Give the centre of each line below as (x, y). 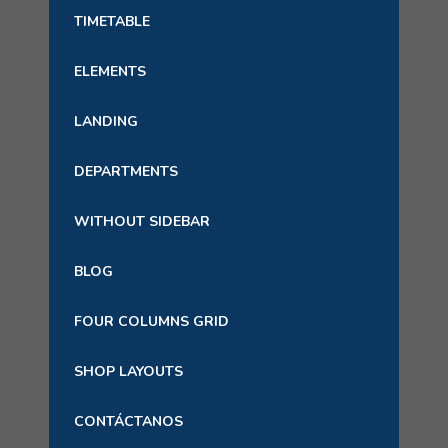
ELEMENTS (110, 71)
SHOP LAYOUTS (128, 371)
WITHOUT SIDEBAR (142, 221)
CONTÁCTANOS (128, 421)
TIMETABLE (112, 21)
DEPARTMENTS (126, 171)
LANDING (106, 121)
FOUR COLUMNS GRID (151, 321)
